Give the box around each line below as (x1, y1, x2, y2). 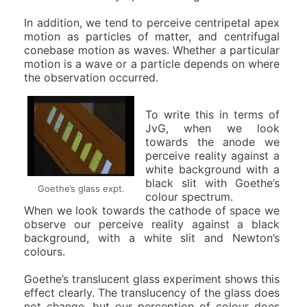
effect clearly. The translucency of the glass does (24, 285, 280, 299)
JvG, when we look (145, 121, 280, 135)
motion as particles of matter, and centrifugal (24, 29, 280, 43)
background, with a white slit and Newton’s (24, 230, 280, 245)
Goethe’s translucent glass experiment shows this (24, 271, 280, 286)
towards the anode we (145, 134, 280, 149)
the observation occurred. (24, 70, 158, 84)
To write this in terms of (145, 107, 280, 121)
